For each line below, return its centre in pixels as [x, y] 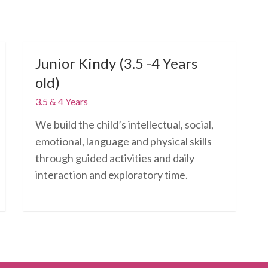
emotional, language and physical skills [123, 141]
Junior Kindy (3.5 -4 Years [116, 63]
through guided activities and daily [115, 158]
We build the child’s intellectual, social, [124, 124]
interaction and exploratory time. [111, 175]
